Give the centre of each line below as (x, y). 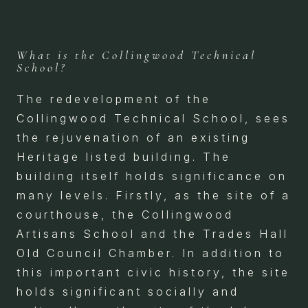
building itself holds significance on (152, 176)
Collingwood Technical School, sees (153, 119)
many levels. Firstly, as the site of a (154, 196)
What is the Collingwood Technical (136, 55)
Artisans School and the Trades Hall (153, 234)
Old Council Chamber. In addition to (151, 253)
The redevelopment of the (114, 99)
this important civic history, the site (153, 273)
